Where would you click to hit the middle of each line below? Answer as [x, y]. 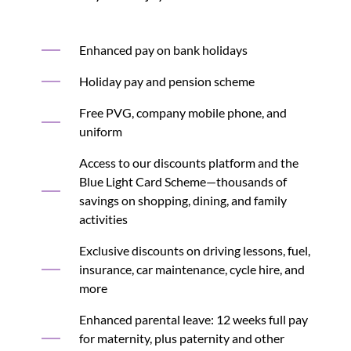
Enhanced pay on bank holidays [163, 50]
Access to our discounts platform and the [188, 163]
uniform [100, 131]
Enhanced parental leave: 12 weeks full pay [193, 319]
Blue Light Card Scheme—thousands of [183, 181]
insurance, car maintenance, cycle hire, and [192, 269]
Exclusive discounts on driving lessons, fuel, [194, 250]
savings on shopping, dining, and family [183, 200]
